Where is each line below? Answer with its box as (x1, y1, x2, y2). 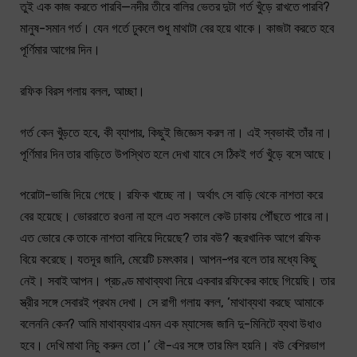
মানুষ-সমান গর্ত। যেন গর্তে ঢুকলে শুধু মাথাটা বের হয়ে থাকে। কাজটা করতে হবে (20, 21, 335, 37)
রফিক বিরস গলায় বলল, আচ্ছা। (20, 84, 146, 100)
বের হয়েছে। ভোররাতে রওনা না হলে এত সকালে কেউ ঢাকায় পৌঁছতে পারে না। (20, 209, 331, 225)
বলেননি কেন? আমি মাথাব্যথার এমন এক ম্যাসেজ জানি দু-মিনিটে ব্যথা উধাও (20, 316, 323, 332)
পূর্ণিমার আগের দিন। (20, 42, 101, 58)
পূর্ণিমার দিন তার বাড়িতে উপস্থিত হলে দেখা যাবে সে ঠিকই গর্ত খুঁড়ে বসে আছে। (20, 146, 334, 162)
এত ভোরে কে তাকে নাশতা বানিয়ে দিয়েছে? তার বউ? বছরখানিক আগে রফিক (20, 230, 320, 246)
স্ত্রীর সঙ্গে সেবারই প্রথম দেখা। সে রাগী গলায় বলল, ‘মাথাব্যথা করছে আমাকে (20, 295, 324, 311)
